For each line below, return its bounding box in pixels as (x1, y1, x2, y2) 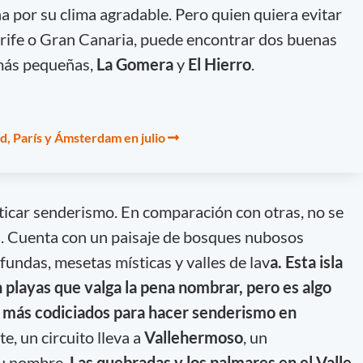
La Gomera (96, 53, 177, 74)
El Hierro (184, 53, 251, 74)
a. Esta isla (269, 251, 343, 271)
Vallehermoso (143, 327, 243, 347)
